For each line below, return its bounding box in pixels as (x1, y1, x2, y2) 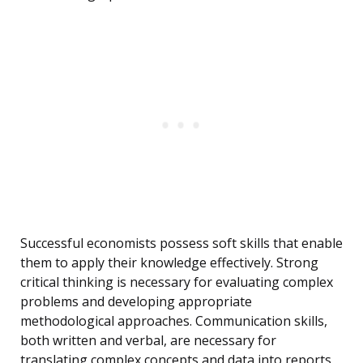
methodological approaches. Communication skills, (20, 312, 327, 331)
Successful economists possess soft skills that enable (20, 234, 343, 253)
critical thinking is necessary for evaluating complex (20, 273, 333, 292)
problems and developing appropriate (20, 293, 252, 311)
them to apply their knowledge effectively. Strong (20, 254, 318, 272)
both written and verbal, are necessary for (20, 331, 276, 350)
